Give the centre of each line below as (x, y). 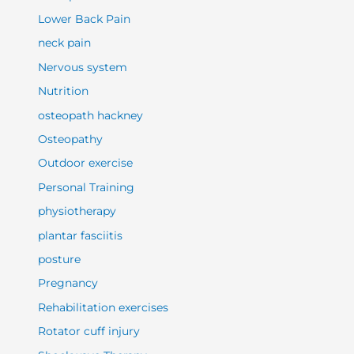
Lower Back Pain (85, 19)
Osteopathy (71, 139)
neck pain (65, 43)
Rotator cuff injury (89, 331)
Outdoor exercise (86, 163)
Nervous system (83, 67)
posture (60, 259)
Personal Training (87, 187)
